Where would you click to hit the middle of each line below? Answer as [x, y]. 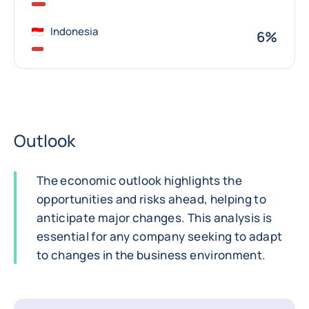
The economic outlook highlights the [139, 180]
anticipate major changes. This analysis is [154, 218]
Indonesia [74, 31]
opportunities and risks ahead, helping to [151, 199]
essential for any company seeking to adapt [160, 236]
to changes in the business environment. [151, 255]
